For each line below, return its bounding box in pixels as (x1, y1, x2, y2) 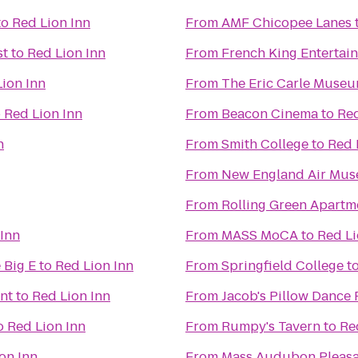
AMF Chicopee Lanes (221, 14, 352, 32)
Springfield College (221, 257, 344, 275)
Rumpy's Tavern (221, 317, 320, 336)
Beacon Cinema (221, 105, 318, 123)
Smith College (221, 135, 308, 153)
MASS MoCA (221, 226, 298, 245)
